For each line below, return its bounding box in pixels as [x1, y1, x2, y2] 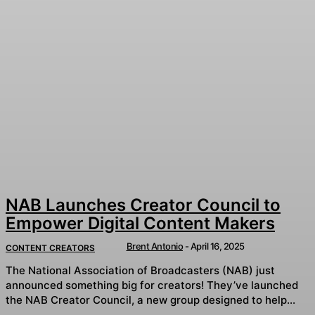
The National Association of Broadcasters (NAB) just [6, 263, 275, 277]
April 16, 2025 [190, 240, 245, 252]
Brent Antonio [126, 240, 183, 252]
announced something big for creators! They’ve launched [6, 278, 298, 292]
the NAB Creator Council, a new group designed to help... [6, 292, 295, 307]
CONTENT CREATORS [6, 243, 95, 254]
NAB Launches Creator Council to [6, 195, 281, 216]
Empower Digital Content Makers [6, 213, 275, 234]
